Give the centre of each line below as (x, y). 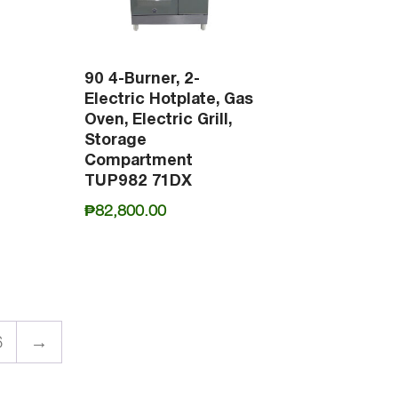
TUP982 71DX (138, 180)
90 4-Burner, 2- (142, 78)
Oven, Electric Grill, (158, 119)
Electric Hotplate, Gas (168, 99)
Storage (115, 139)
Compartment (138, 160)
